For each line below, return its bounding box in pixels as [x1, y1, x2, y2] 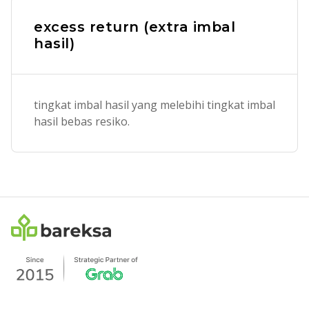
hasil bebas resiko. [34, 114, 130, 129]
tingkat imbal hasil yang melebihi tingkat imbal [34, 97, 275, 112]
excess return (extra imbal [34, 19, 235, 35]
